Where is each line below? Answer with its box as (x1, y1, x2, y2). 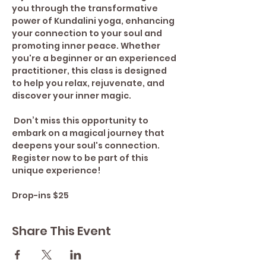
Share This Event (12, 223, 111, 239)
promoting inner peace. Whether (12, 40, 162, 52)
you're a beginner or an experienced (12, 52, 178, 64)
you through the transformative (12, 2, 160, 14)
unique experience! (12, 164, 100, 176)
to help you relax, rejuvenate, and (12, 77, 166, 89)
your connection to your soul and (12, 27, 164, 39)
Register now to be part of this (12, 152, 150, 164)
